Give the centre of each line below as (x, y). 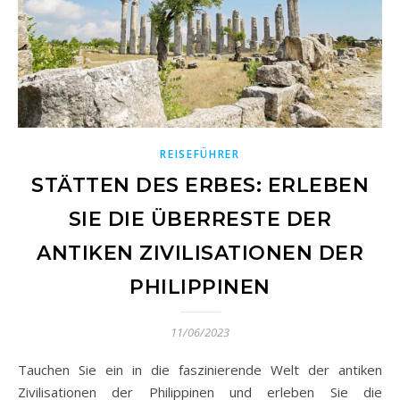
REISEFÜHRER (200, 154)
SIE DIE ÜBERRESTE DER (200, 220)
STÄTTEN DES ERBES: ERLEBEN (200, 186)
